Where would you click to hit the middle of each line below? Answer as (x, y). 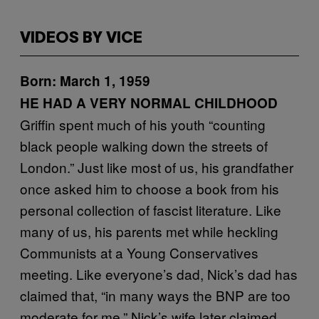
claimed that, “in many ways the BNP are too (155, 295)
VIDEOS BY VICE (81, 38)
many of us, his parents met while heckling (149, 231)
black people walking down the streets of (144, 146)
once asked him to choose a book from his (150, 188)
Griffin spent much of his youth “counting (143, 124)
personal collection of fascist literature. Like (151, 210)
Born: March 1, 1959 (85, 81)
